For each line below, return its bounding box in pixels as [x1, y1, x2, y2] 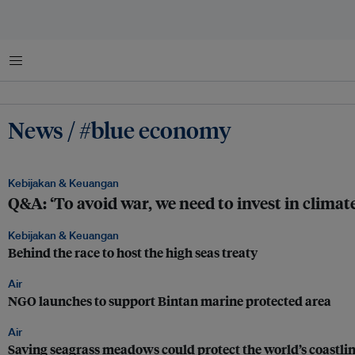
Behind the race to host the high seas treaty [8, 243, 258, 261]
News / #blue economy [8, 115, 231, 144]
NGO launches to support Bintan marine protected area [8, 292, 331, 310]
